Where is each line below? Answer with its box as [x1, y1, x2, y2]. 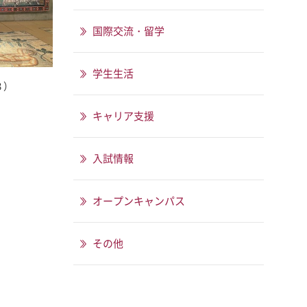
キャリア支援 [93, 108, 154, 123]
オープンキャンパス [93, 193, 185, 208]
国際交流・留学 [93, 23, 164, 38]
